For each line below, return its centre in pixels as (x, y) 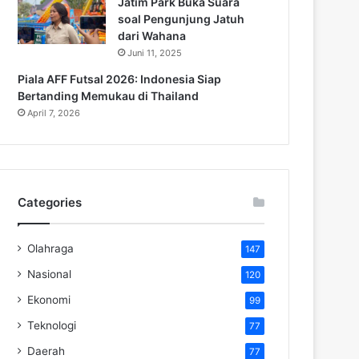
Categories (50, 202)
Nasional (49, 274)
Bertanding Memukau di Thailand (108, 95)
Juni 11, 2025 (155, 52)
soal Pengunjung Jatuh (181, 18)
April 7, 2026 (54, 113)
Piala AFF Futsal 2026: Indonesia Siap (119, 79)
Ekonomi (49, 299)
